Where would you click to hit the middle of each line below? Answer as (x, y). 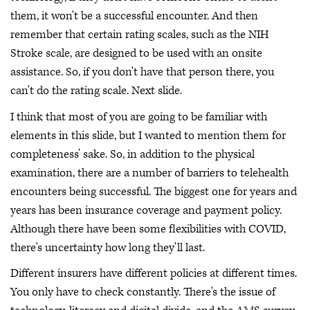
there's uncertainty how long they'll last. (108, 247)
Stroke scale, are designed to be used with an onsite (136, 54)
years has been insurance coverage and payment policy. (146, 210)
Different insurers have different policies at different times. (154, 274)
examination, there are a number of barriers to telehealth (149, 173)
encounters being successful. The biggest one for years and (154, 191)
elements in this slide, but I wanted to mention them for (148, 135)
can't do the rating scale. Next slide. (96, 91)
